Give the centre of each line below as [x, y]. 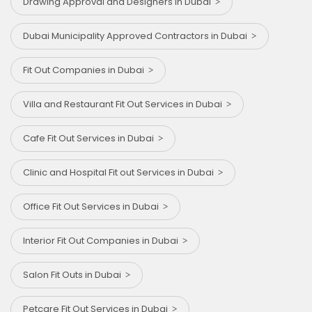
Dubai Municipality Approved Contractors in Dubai [137, 36]
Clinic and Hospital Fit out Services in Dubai [120, 172]
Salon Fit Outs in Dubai [74, 274]
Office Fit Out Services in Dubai [93, 206]
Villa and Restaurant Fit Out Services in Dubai [125, 104]
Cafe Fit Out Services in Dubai [91, 138]
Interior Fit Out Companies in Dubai [103, 240]
